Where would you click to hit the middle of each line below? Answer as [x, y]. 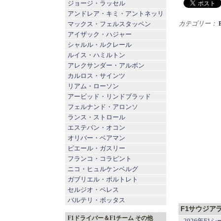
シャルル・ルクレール [100, 45]
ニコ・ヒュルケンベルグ [103, 169]
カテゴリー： [198, 23]
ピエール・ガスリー [96, 148]
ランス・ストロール [96, 117]
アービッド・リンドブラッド [109, 96]
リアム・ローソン [93, 86]
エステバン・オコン [96, 128]
